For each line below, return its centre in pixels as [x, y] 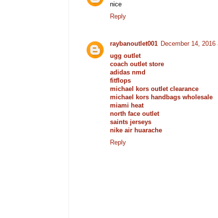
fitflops [120, 81]
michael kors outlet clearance [154, 89]
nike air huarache [136, 131]
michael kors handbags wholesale [161, 98]
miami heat [127, 106]
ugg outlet [125, 56]
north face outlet [135, 114]
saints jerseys [131, 122]
